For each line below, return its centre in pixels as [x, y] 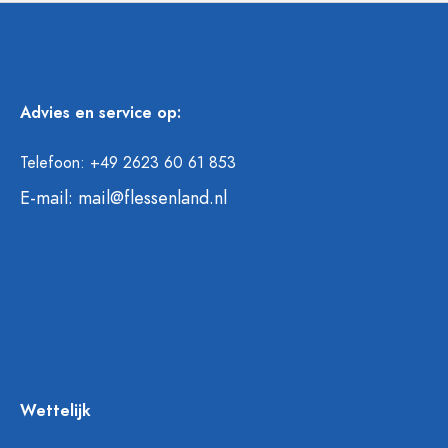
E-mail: [49, 197]
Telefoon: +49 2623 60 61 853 [128, 163]
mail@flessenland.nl [152, 197]
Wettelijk [55, 411]
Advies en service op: [100, 113]
